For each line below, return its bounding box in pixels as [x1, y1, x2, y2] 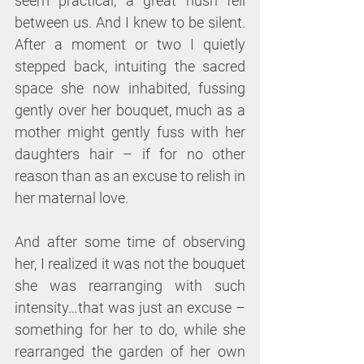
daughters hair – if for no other [15, 145, 245, 163]
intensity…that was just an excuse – [15, 299, 245, 317]
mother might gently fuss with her [15, 123, 245, 141]
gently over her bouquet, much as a [15, 102, 245, 119]
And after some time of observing [15, 233, 245, 251]
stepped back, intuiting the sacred [15, 58, 245, 76]
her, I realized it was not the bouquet [15, 255, 245, 273]
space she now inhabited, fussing [15, 80, 245, 97]
